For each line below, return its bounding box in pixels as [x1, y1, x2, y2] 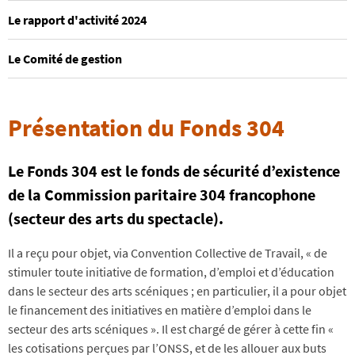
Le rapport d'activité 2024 [8, 12, 147, 28]
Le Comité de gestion [8, 51, 122, 67]
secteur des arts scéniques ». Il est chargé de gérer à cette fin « [8, 321, 334, 338]
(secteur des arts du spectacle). [8, 208, 223, 228]
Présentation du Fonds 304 [8, 113, 284, 143]
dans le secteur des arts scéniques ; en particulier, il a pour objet [8, 283, 346, 300]
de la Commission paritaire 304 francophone [8, 184, 315, 204]
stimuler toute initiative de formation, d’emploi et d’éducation [8, 264, 334, 281]
